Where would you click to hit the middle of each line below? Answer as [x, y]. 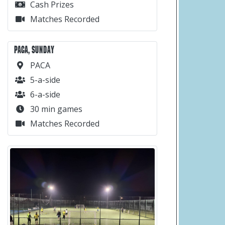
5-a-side [45, 80]
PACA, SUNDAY [34, 49]
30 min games [56, 109]
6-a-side [45, 94]
